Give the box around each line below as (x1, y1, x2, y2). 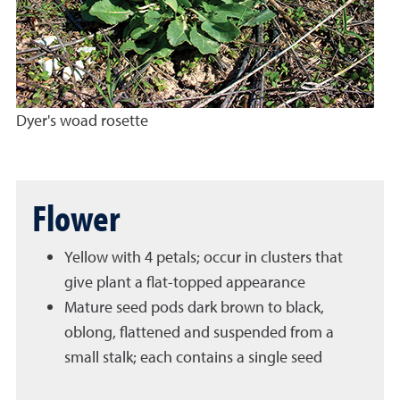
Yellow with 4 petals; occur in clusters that (64, 246, 343, 267)
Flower (32, 193, 120, 241)
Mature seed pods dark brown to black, (64, 296, 324, 317)
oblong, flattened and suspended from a (64, 321, 334, 342)
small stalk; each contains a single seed (64, 346, 326, 367)
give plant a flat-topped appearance (64, 271, 305, 292)
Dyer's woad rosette (16, 110, 148, 130)
